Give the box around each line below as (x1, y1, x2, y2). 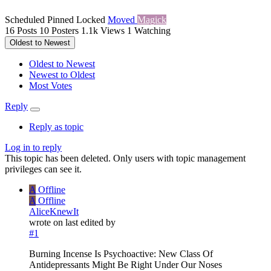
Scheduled (5, 15, 47, 25)
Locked (76, 15, 108, 25)
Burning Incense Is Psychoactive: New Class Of (29, 249, 213, 260)
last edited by (65, 217, 116, 228)
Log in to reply (5, 142, 62, 153)
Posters (51, 25, 79, 36)
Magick (137, 15, 166, 25)
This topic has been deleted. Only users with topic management (5, 153, 246, 164)
